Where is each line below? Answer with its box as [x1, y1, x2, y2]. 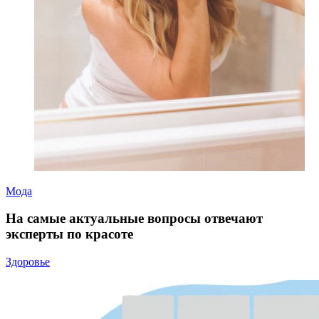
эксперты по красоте [6, 226, 133, 242]
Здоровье [6, 256, 50, 268]
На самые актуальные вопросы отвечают [6, 211, 263, 226]
